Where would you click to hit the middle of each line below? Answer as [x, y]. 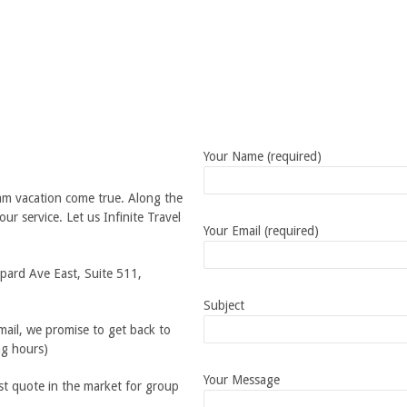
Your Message [241, 379]
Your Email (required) [261, 230]
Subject [223, 305]
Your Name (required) [262, 156]
